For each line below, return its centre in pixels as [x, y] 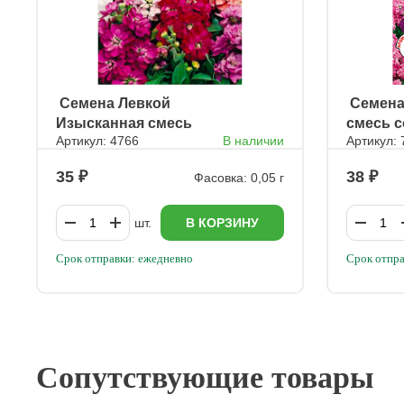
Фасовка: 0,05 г [239, 177]
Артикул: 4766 [97, 141]
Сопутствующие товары [205, 377]
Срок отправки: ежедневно [124, 258]
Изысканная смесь [124, 123]
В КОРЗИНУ [223, 223]
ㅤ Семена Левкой [113, 103]
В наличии [254, 141]
